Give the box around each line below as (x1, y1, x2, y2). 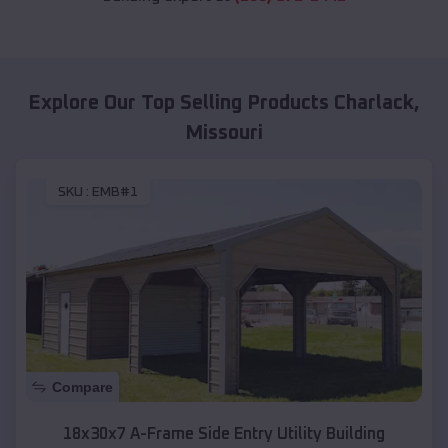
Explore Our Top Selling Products (28, 93, 334, 114)
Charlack (334, 93, 414, 114)
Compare (52, 378, 113, 395)
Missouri (185, 123, 263, 144)
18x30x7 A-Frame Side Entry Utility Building (63, 425, 385, 442)
